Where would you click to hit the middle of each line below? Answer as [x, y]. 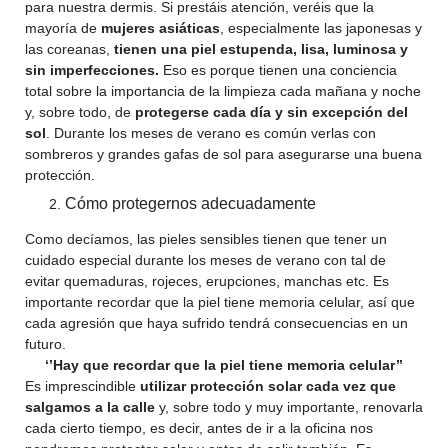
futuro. [45, 344]
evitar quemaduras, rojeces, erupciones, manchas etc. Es [207, 281]
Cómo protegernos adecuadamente [190, 203]
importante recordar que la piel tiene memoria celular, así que [220, 302]
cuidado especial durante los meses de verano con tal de [205, 260]
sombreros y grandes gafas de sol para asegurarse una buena [223, 154]
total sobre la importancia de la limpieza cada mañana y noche [223, 91]
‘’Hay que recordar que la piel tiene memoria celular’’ [224, 365]
